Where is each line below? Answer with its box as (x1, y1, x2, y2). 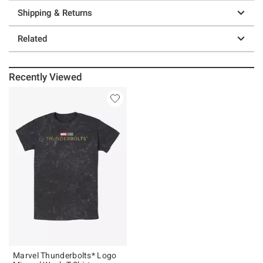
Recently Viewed (9, 70, 83, 83)
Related (18, 33, 47, 44)
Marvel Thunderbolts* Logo (13, 250, 117, 260)
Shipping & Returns (18, 7, 92, 18)
